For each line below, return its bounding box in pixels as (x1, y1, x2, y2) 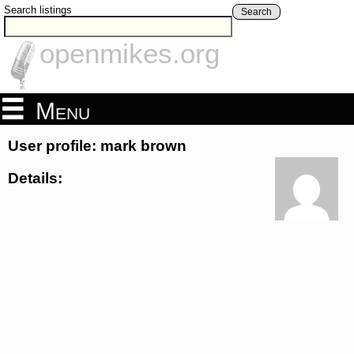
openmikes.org (40, 38, 220, 70)
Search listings (4, 4, 72, 16)
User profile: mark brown (8, 137, 186, 155)
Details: (8, 169, 62, 186)
